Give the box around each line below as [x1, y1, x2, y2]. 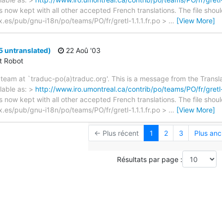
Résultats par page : [116, 155, 182, 164]
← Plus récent [94, 129, 139, 138]
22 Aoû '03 [64, 46, 101, 55]
